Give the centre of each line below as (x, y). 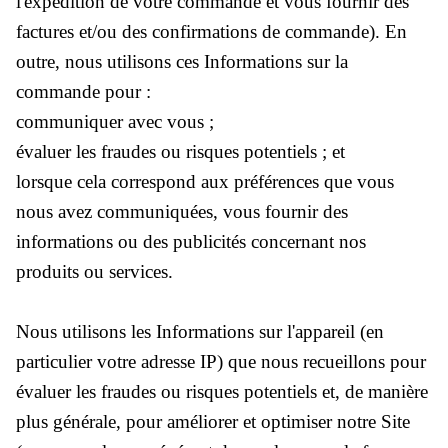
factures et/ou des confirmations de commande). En (211, 31)
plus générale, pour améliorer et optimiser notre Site (213, 421)
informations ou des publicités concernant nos (191, 241)
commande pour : (83, 91)
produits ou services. (94, 271)
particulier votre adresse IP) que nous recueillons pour (221, 361)
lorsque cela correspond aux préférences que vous (205, 181)
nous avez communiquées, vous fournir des (182, 211)
